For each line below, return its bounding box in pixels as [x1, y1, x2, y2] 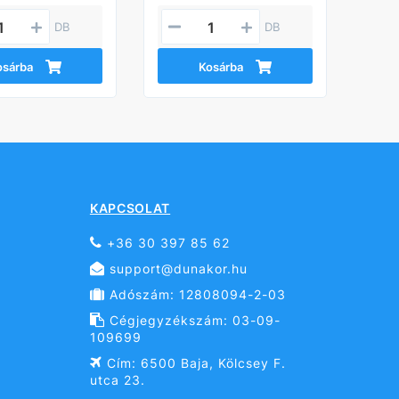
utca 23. [89, 372, 145, 388]
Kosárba [199, 60, 244, 75]
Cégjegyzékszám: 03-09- [104, 313, 281, 329]
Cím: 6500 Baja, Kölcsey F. [102, 355, 286, 371]
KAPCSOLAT [89, 200, 171, 216]
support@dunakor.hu [104, 261, 248, 277]
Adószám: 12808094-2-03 [104, 287, 286, 303]
